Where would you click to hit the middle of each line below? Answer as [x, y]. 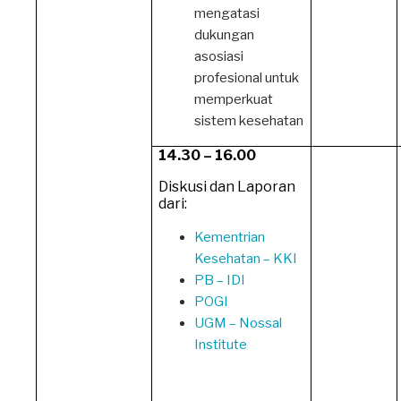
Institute [221, 344]
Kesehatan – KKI [246, 258]
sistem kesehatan [249, 120]
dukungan [225, 34]
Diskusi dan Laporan [227, 186]
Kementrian [230, 237]
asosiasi [219, 56]
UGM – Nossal [239, 323]
